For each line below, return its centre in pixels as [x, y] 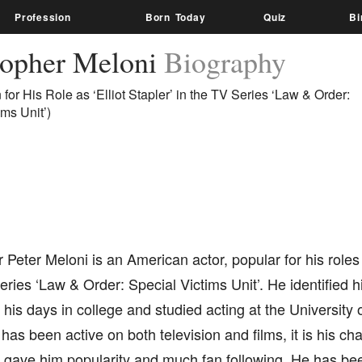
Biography [225, 61]
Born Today [175, 17]
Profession [43, 17]
